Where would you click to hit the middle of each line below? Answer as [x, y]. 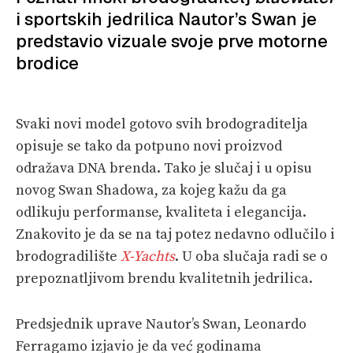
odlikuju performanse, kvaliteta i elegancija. [161, 212]
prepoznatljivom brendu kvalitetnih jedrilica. [164, 278]
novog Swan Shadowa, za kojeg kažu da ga [151, 190]
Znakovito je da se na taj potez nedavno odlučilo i [175, 234]
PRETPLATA [76, 28]
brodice [47, 63]
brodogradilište [68, 256]
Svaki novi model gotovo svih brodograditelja [162, 124]
